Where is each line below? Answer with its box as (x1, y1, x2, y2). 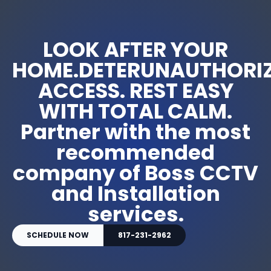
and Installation (51, 178, 220, 208)
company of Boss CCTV (13, 158, 258, 188)
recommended (56, 137, 215, 167)
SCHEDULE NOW (27, 229, 89, 240)
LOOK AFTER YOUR (43, 34, 228, 64)
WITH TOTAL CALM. (39, 96, 232, 126)
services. (87, 199, 184, 229)
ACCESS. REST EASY (38, 76, 233, 105)
